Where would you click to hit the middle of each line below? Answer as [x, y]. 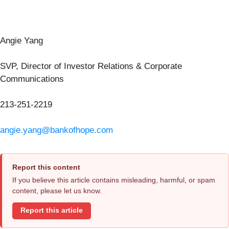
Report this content [46, 167]
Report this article [52, 211]
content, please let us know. [57, 190]
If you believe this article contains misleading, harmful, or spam [114, 180]
